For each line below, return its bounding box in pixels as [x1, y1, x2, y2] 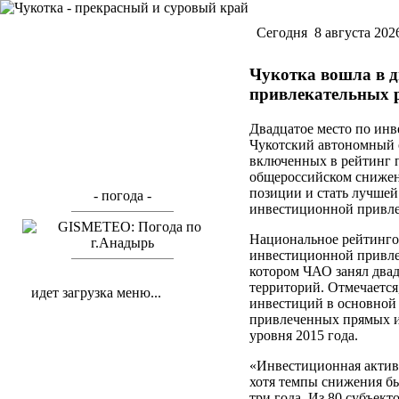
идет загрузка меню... [31, 285, 161, 300]
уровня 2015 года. [248, 327, 358, 343]
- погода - [93, 188, 151, 203]
